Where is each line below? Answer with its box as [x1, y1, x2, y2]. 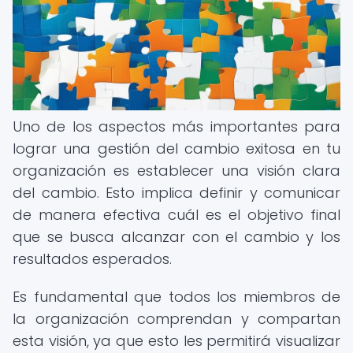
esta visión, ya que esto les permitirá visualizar [13, 331, 340, 351]
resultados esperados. [13, 249, 172, 269]
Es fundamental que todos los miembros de [13, 287, 340, 307]
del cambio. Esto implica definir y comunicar [13, 183, 340, 203]
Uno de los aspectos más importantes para [13, 117, 340, 136]
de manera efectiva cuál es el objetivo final [13, 205, 340, 225]
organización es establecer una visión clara [13, 161, 340, 180]
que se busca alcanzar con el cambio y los [13, 227, 340, 247]
